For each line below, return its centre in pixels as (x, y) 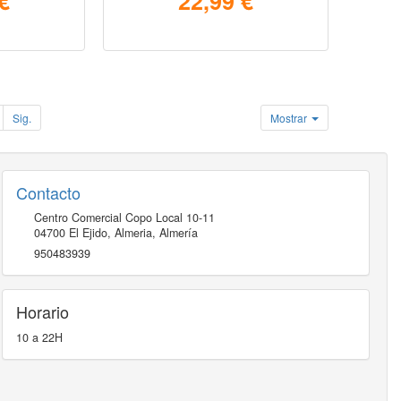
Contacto (48, 192)
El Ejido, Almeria (110, 232)
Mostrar (290, 117)
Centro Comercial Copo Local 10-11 (124, 217)
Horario (42, 311)
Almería (178, 232)
